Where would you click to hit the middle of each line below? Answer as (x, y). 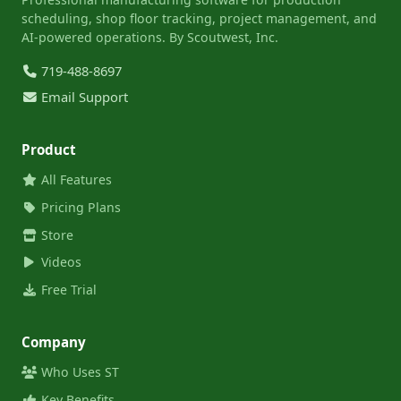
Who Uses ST (78, 372)
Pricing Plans (79, 207)
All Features (74, 180)
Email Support (83, 96)
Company (54, 342)
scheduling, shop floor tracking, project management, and (199, 18)
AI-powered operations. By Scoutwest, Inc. (150, 37)
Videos (59, 262)
